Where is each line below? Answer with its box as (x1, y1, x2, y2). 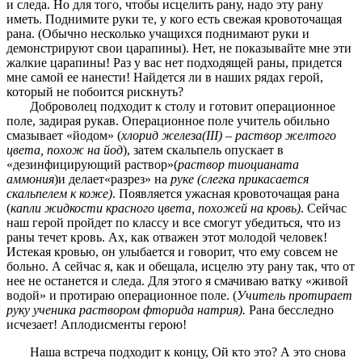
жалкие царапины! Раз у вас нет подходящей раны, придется (6, 56, 342, 70)
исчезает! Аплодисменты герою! (6, 318, 187, 332)
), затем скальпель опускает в (123, 143, 284, 158)
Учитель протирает (237, 288, 352, 303)
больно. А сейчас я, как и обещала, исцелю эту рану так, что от (6, 259, 355, 274)
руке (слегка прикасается (170, 172, 309, 187)
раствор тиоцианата (178, 158, 299, 172)
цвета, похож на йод (6, 143, 123, 158)
